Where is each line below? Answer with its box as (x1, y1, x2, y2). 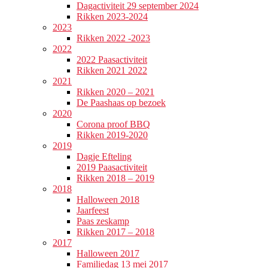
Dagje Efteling (77, 151, 132, 162)
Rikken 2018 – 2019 (77, 173, 154, 184)
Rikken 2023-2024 (77, 11, 148, 22)
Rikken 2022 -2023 (77, 33, 150, 44)
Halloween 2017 (77, 248, 139, 259)
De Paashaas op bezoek (77, 98, 166, 108)
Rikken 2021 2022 (77, 65, 147, 76)
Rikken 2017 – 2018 (77, 227, 154, 237)
